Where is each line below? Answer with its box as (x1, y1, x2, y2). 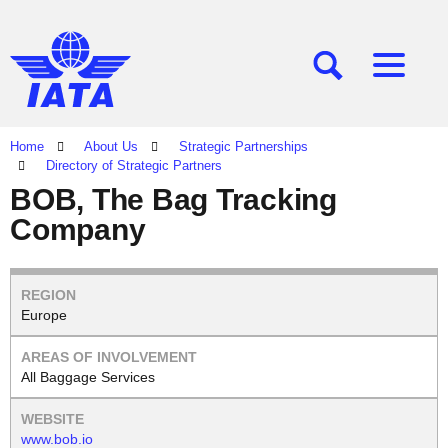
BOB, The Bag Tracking (10, 183, 337, 216)
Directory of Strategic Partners (46, 158, 222, 173)
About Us (84, 139, 138, 154)
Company (10, 213, 146, 246)
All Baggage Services (21, 369, 155, 385)
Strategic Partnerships (179, 139, 308, 154)
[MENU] (389, 65, 438, 82)
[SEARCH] (328, 65, 393, 82)
